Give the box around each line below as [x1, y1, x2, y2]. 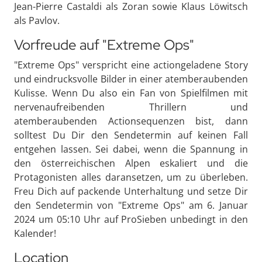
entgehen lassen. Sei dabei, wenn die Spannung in [14, 143, 248, 156]
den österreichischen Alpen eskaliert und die [14, 157, 248, 170]
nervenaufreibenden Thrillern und [14, 101, 248, 113]
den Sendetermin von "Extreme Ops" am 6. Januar [14, 199, 248, 212]
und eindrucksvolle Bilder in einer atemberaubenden [14, 73, 248, 85]
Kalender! [14, 227, 56, 240]
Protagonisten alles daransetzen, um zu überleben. [14, 171, 248, 184]
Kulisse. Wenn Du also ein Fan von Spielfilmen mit [14, 87, 248, 99]
